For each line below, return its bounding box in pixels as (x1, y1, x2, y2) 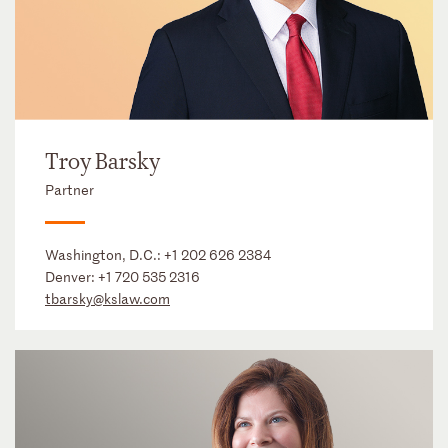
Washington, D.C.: (45, 245, 164, 265)
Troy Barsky (45, 148, 160, 177)
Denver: (45, 267, 98, 287)
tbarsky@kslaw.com (45, 289, 170, 309)
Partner (45, 180, 94, 200)
